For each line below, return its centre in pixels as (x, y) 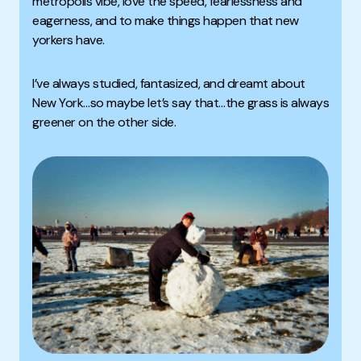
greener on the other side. (104, 122)
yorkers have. (68, 39)
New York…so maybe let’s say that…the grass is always (180, 102)
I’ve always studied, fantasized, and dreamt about (169, 83)
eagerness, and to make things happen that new (166, 20)
